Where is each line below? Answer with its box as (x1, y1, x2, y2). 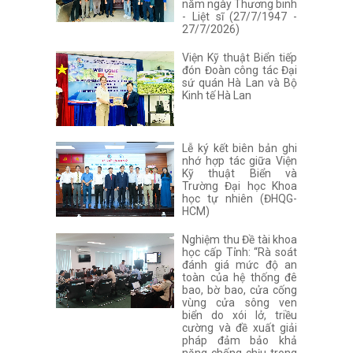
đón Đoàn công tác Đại (182, 63, 297, 76)
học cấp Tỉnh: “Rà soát (182, 245, 297, 258)
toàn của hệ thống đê (182, 270, 297, 284)
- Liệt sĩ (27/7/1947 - (182, 9, 297, 23)
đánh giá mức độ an (182, 258, 297, 271)
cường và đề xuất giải (182, 321, 297, 334)
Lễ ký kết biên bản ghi (182, 141, 297, 154)
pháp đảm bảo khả (182, 333, 297, 347)
